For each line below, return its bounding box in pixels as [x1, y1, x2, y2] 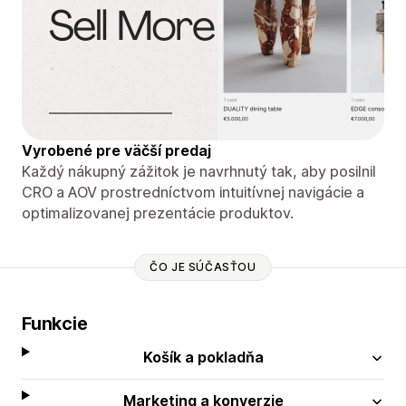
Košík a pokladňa [142, 347, 264, 366]
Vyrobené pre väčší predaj [22, 140, 211, 159]
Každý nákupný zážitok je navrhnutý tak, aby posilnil [22, 161, 376, 180]
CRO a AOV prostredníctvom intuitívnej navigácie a [22, 182, 364, 201]
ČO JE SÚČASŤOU [150, 260, 256, 275]
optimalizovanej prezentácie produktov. [22, 203, 294, 222]
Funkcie [22, 312, 88, 334]
